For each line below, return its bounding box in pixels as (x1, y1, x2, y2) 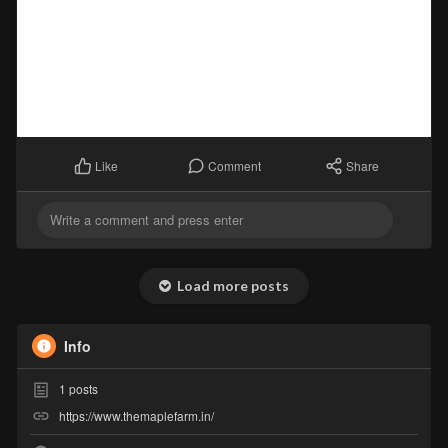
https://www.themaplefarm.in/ (58, 406, 214, 424)
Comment (208, 156, 261, 174)
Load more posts (170, 277, 289, 295)
